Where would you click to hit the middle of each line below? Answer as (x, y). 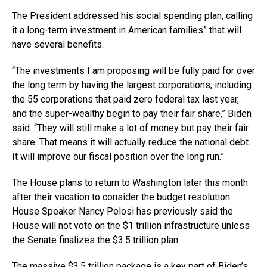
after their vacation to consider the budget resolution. (122, 197)
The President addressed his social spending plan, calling (132, 16)
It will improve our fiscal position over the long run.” (118, 157)
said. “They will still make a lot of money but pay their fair (130, 128)
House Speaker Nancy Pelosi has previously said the (122, 212)
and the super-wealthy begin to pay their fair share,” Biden (132, 114)
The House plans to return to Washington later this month (130, 183)
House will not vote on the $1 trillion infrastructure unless (131, 226)
